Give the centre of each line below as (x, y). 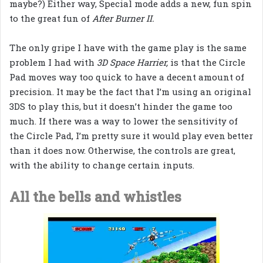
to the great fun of (51, 18)
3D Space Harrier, (134, 63)
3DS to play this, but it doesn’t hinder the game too (121, 107)
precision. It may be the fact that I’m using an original (130, 92)
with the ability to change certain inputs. (102, 165)
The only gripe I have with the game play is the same (128, 48)
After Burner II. (123, 18)
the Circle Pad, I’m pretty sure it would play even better (131, 136)
